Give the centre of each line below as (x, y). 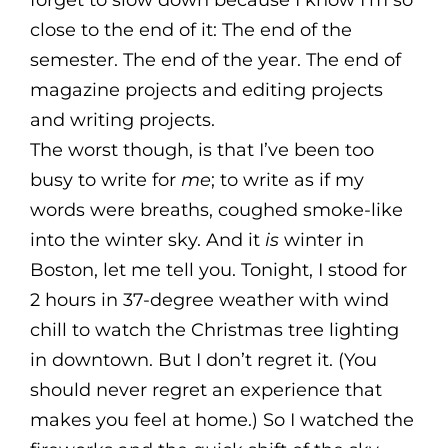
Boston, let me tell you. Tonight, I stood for (218, 270)
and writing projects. (122, 120)
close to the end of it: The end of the (191, 30)
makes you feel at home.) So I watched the (222, 420)
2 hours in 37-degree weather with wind (209, 300)
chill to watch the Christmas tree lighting (214, 330)
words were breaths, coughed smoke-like (216, 210)
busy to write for (105, 180)
